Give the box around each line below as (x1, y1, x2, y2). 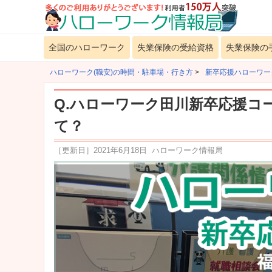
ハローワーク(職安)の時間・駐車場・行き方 (50, 68, 193, 76)
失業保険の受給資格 (137, 42, 214, 52)
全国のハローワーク (49, 42, 125, 52)
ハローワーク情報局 (152, 146, 223, 155)
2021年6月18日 (93, 146, 147, 155)
